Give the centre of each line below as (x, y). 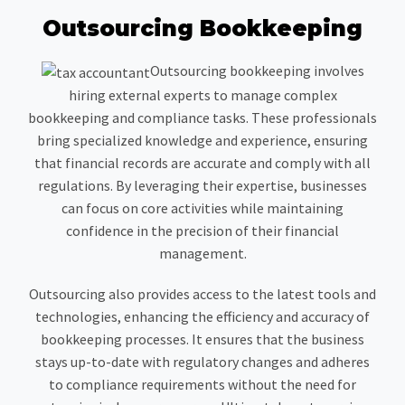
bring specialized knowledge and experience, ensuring (202, 140)
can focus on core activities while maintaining (202, 207)
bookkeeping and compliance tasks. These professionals (202, 117)
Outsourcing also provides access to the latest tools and (202, 293)
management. (202, 253)
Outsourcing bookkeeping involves (257, 71)
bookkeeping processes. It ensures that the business (202, 339)
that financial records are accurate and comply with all (202, 162)
